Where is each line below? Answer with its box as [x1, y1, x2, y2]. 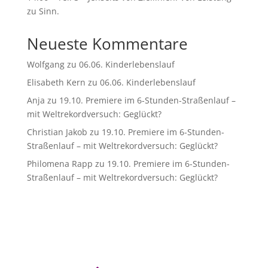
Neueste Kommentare [26, 33, 188, 55]
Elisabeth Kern [26, 77, 86, 89]
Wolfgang [26, 59, 65, 71]
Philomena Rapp [26, 158, 93, 170]
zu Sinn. [26, 5, 59, 17]
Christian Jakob [26, 126, 87, 138]
